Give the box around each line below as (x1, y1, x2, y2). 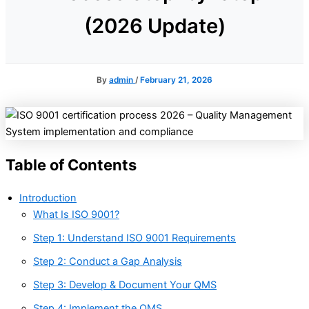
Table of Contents (6, 156, 137, 175)
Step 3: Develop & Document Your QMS (33, 279, 217, 292)
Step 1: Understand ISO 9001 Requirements (33, 232, 236, 245)
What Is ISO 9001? (33, 208, 119, 221)
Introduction (19, 192, 77, 205)
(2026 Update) (83, 13, 226, 38)
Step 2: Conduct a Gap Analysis (33, 255, 182, 268)
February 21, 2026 (140, 74, 212, 85)
